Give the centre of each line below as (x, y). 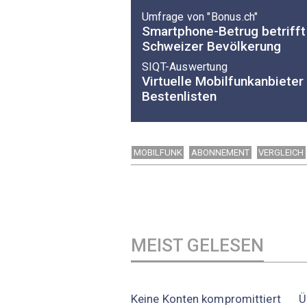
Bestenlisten (179, 97)
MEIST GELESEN (197, 245)
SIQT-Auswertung (185, 67)
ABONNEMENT (221, 152)
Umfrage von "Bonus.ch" (200, 16)
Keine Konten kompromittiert (206, 298)
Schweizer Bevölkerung (211, 46)
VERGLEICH (281, 152)
